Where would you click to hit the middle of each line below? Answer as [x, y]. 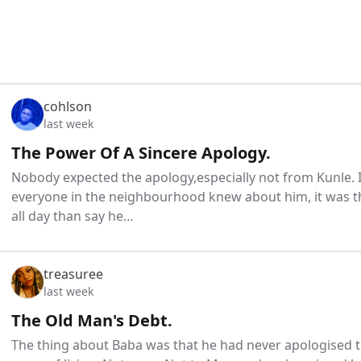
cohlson [68, 107]
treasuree [73, 274]
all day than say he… [73, 216]
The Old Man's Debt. [92, 321]
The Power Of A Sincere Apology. [141, 153]
